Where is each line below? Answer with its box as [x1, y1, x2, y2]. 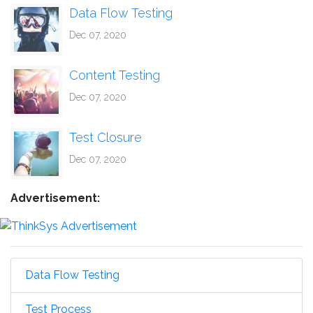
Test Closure [69, 129, 142, 145]
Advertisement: [10, 191, 100, 205]
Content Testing [69, 67, 160, 82]
